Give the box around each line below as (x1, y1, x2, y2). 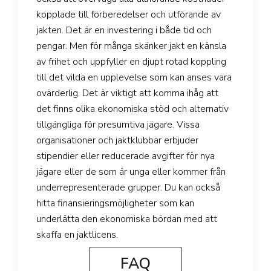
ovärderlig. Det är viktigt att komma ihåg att (36, 87, 218, 100)
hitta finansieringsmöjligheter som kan (36, 197, 194, 211)
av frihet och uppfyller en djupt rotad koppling (36, 55, 226, 69)
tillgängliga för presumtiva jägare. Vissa (36, 118, 200, 132)
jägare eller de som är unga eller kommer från (36, 165, 226, 179)
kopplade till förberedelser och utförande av (36, 8, 221, 22)
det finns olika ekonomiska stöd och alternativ (36, 102, 229, 116)
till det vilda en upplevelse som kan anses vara (36, 71, 232, 85)
